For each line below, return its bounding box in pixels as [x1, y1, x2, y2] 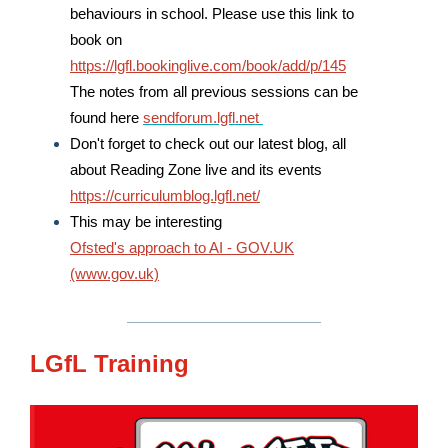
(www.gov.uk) [70, 265, 159, 282]
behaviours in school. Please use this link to [70, 5, 354, 22]
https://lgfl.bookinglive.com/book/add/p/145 [70, 57, 346, 74]
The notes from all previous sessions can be [70, 83, 358, 100]
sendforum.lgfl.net [143, 109, 259, 126]
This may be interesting [70, 213, 222, 230]
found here [70, 109, 139, 126]
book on [70, 31, 122, 48]
